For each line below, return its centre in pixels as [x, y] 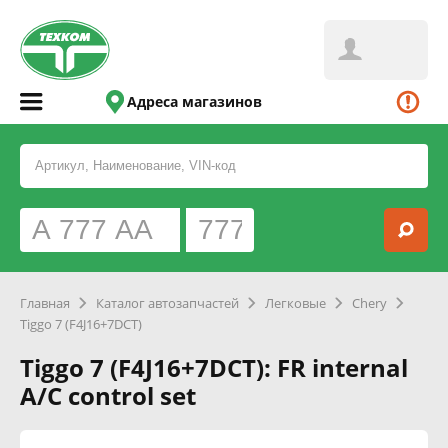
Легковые [295, 303]
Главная [45, 303]
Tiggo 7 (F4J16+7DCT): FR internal [214, 367]
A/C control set [108, 395]
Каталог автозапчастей [167, 303]
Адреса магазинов [195, 101]
